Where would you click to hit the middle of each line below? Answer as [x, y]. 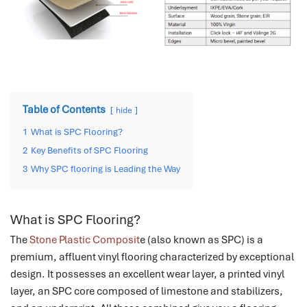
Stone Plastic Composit [85, 240]
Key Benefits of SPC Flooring [89, 150]
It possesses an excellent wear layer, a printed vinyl [166, 274]
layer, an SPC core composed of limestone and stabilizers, [147, 291]
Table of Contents [64, 109]
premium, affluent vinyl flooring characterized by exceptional [152, 257]
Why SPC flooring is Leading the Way [106, 168]
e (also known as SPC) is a [201, 240]
